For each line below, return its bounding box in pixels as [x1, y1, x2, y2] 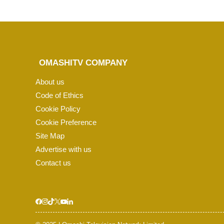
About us [35, 77, 65, 86]
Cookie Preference [35, 117, 97, 126]
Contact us [35, 158, 71, 167]
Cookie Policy [35, 104, 81, 113]
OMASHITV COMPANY [38, 57, 127, 67]
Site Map [35, 131, 65, 140]
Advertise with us [35, 144, 92, 153]
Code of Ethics [35, 90, 84, 99]
